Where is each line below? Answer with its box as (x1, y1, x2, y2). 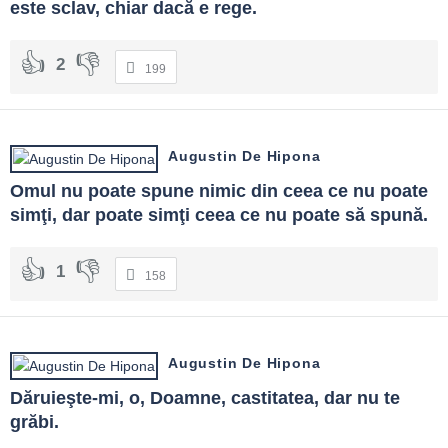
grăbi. (10, 412, 59, 433)
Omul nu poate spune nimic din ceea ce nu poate (10, 180, 428, 201)
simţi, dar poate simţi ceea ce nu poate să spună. (10, 204, 428, 225)
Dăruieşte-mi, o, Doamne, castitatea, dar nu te (10, 388, 400, 409)
